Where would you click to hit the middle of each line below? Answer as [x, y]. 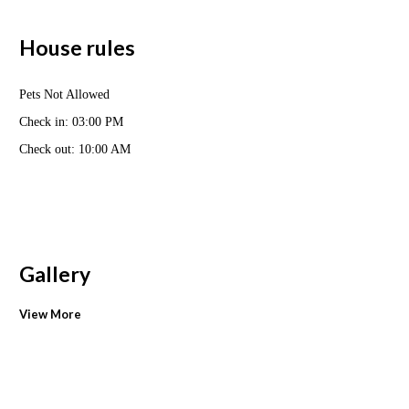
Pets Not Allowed [64, 95]
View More [50, 315]
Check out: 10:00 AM [75, 150]
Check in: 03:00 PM [71, 122]
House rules [77, 47]
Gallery [55, 274]
